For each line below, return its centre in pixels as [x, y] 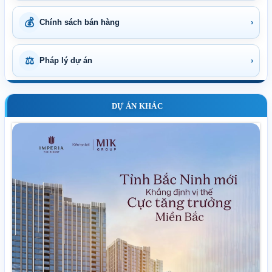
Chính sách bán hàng [80, 22]
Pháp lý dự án [66, 61]
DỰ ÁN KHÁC [137, 106]
